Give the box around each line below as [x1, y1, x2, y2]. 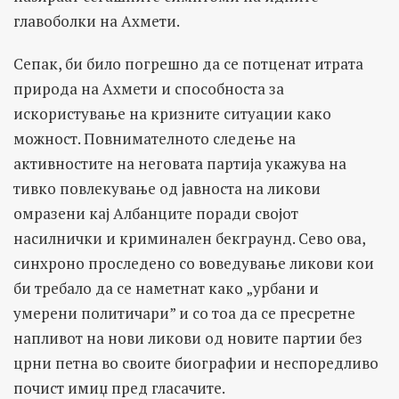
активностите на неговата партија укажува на [13, 152, 346, 174]
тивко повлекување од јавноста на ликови [13, 177, 321, 199]
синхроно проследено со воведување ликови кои [13, 252, 374, 273]
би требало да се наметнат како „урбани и [13, 277, 319, 298]
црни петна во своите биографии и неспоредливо [13, 352, 379, 373]
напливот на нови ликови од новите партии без [13, 327, 362, 348]
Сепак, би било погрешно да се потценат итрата [13, 53, 363, 74]
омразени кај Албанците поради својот [13, 202, 298, 224]
